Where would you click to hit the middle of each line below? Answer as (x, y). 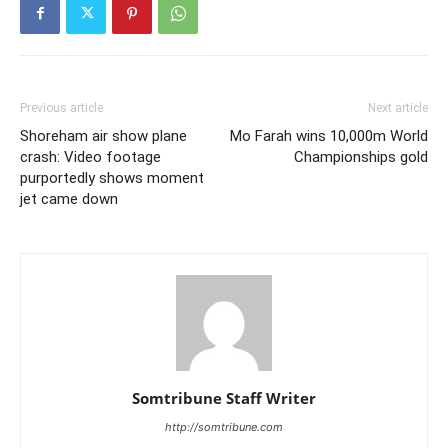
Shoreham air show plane (103, 135)
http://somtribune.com (224, 426)
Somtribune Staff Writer (224, 397)
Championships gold (361, 156)
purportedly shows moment (112, 177)
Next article (398, 107)
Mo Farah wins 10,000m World (329, 135)
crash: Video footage (90, 156)
